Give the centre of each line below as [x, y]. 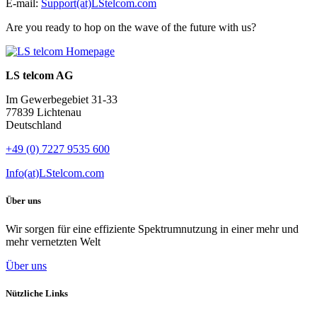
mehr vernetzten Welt [53, 241]
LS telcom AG [39, 76]
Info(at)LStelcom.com [55, 173]
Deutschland [34, 125]
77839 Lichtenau [44, 113]
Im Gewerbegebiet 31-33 [62, 100]
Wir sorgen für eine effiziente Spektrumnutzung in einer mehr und [152, 229]
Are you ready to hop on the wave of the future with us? [131, 28]
